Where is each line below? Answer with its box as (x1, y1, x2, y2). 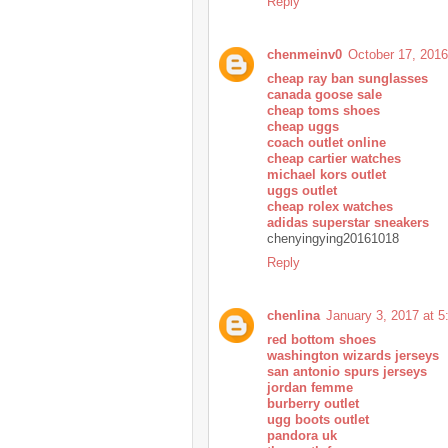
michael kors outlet (267, 166, 386, 182)
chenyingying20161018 (267, 230, 399, 246)
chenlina (267, 307, 320, 323)
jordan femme (267, 379, 353, 395)
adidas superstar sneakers (267, 214, 429, 230)
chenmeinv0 (267, 46, 342, 62)
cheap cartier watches (267, 150, 401, 166)
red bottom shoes (267, 331, 376, 347)
